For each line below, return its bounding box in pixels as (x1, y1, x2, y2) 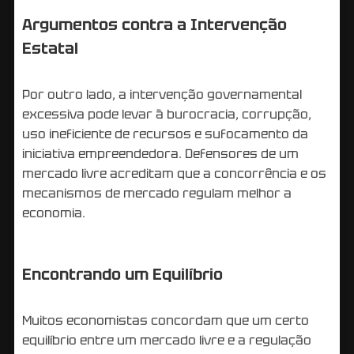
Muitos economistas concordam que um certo (22, 311, 309, 329)
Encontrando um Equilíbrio (22, 263, 223, 284)
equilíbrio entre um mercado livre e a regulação (22, 331, 311, 348)
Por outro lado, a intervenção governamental (22, 85, 302, 103)
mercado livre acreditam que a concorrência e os (22, 164, 326, 182)
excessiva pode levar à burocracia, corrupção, (22, 105, 311, 122)
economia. (22, 204, 85, 221)
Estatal (22, 37, 78, 58)
